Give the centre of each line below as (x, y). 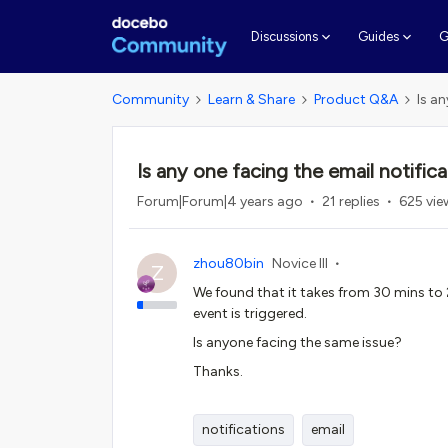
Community (150, 99)
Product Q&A (356, 99)
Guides (378, 36)
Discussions (284, 36)
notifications (243, 429)
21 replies (351, 201)
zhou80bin (228, 263)
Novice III (300, 263)
